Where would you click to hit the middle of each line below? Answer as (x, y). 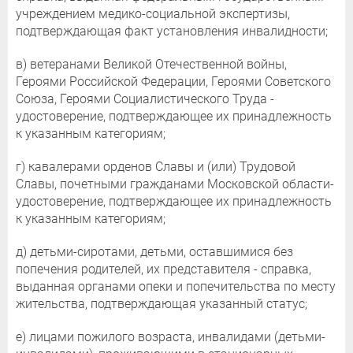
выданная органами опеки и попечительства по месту (176, 286)
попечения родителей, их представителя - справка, (163, 269)
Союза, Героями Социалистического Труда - (145, 98)
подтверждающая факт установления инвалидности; (172, 31)
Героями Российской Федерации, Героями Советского (173, 81)
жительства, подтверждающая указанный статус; (162, 303)
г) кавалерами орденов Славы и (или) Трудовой (156, 166)
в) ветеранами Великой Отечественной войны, (151, 64)
